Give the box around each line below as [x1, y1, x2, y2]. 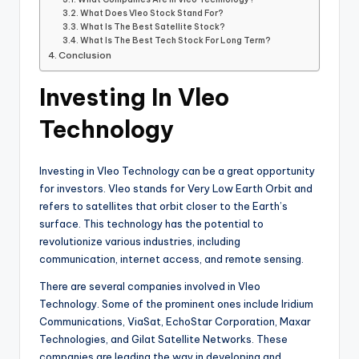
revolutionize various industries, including [39, 235, 240, 248]
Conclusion [58, 49, 112, 62]
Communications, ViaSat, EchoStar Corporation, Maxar [39, 315, 311, 329]
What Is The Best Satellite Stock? [80, 22, 226, 33]
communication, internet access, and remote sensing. [39, 252, 304, 266]
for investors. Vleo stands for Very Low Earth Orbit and [39, 182, 313, 196]
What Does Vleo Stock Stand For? [80, 8, 224, 19]
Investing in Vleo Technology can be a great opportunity [39, 164, 315, 178]
